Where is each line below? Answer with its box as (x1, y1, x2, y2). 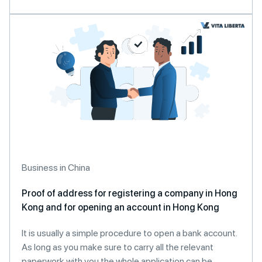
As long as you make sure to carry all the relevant (22, 242, 213, 253)
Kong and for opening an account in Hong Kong (22, 202, 219, 213)
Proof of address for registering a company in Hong (22, 188, 237, 199)
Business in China (22, 162, 90, 173)
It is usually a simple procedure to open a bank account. (22, 227, 237, 239)
